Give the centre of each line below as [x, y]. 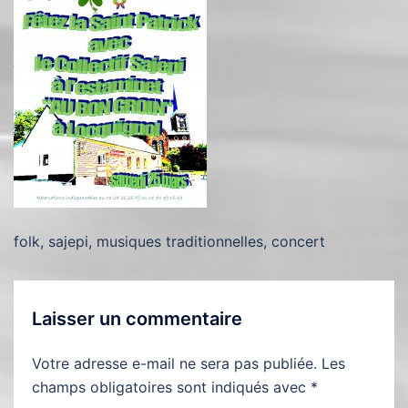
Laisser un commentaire [137, 319]
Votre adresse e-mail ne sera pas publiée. [174, 363]
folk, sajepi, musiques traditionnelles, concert [169, 241]
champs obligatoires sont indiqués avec [171, 387]
